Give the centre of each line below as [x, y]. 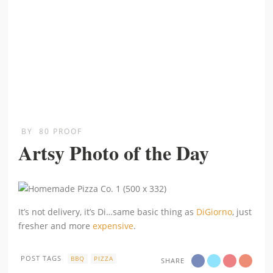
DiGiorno [214, 211]
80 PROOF [61, 131]
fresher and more [56, 225]
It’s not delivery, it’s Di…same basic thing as [108, 211]
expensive [113, 225]
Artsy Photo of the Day [114, 152]
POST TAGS [41, 258]
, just [242, 211]
